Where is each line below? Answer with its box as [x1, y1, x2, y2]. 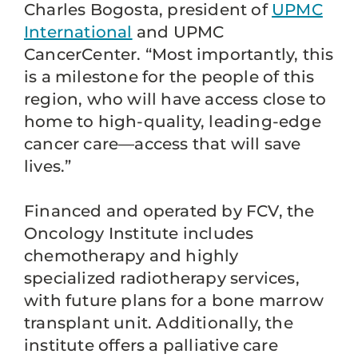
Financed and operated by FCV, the [24, 201, 315, 221]
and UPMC [132, 22, 225, 42]
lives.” [24, 157, 76, 176]
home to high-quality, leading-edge [24, 112, 321, 131]
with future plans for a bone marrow [24, 291, 324, 310]
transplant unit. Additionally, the [24, 313, 293, 332]
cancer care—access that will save [24, 134, 301, 153]
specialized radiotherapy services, [24, 268, 300, 288]
